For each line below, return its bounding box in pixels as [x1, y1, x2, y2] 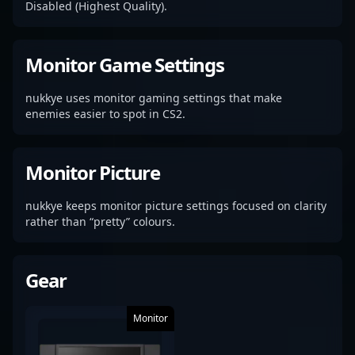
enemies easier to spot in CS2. [25, 106, 185, 121]
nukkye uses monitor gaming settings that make [25, 90, 282, 105]
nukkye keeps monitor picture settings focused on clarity [25, 198, 326, 213]
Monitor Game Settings [25, 52, 224, 78]
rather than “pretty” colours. [25, 214, 175, 229]
